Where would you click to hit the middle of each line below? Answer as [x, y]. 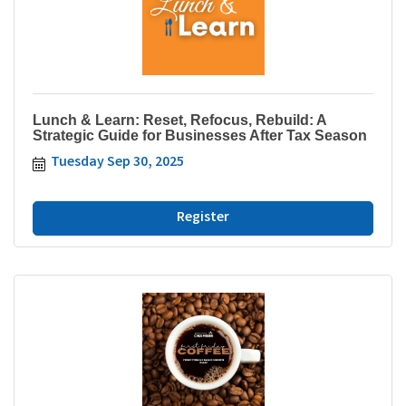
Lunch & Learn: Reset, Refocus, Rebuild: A [179, 120]
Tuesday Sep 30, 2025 [117, 162]
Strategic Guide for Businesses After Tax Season [200, 135]
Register [203, 217]
